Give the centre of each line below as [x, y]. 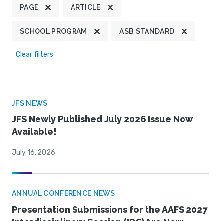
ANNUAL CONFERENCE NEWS [64, 194]
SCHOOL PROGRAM [54, 31]
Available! [34, 132]
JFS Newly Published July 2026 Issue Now [102, 119]
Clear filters [35, 55]
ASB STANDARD [147, 31]
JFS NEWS [30, 103]
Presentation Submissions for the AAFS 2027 [110, 210]
